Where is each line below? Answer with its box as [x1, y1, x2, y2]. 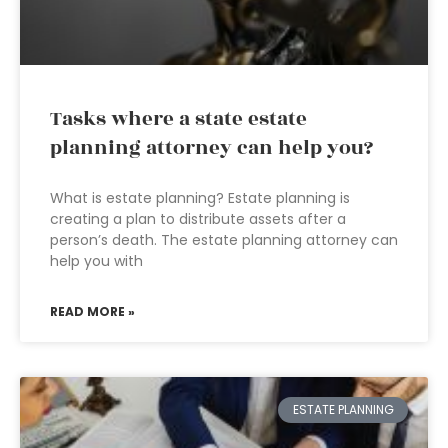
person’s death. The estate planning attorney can [50, 230, 398, 250]
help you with [50, 251, 143, 271]
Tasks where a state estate [50, 104, 307, 134]
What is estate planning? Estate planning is [50, 188, 350, 208]
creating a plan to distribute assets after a [50, 209, 346, 229]
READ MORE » [50, 303, 135, 320]
